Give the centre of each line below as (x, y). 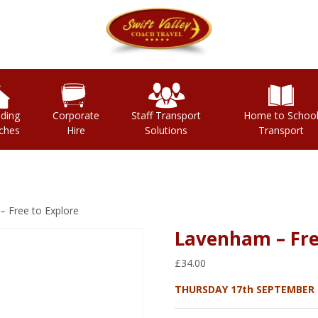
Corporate (76, 115)
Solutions (166, 130)
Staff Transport (166, 115)
